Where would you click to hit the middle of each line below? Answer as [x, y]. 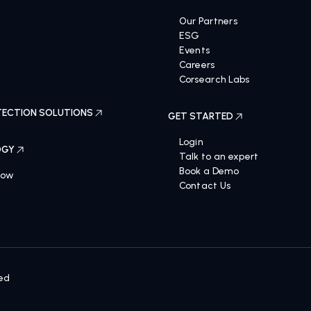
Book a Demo [209, 182]
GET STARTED [200, 127]
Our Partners [208, 32]
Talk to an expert [219, 168]
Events [194, 61]
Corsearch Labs [214, 91]
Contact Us [205, 197]
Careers [197, 76]
